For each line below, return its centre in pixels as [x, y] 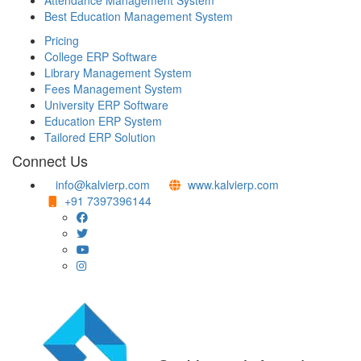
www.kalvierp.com [233, 185]
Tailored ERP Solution [100, 137]
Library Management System [118, 73]
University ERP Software [106, 105]
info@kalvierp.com [103, 185]
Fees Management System [113, 89]
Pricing [62, 41]
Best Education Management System [139, 17]
